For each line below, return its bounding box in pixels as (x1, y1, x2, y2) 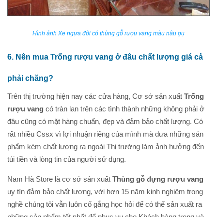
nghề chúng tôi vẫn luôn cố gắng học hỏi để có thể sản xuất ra (7, 200, 202, 208)
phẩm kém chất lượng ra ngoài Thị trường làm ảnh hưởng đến (7, 142, 204, 151)
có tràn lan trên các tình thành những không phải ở (44, 104, 204, 113)
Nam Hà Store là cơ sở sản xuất (7, 174, 112, 183)
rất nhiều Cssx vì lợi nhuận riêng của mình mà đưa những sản (7, 129, 203, 138)
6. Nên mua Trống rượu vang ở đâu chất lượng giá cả (7, 52, 203, 61)
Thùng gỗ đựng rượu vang (112, 174, 203, 183)
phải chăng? (7, 74, 53, 82)
